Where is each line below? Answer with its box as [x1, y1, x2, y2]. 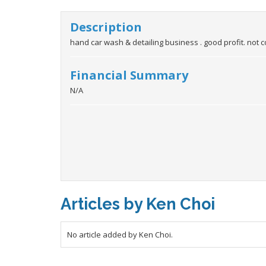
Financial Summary [70, 67, 188, 83]
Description [70, 19, 142, 35]
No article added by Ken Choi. [67, 229, 173, 240]
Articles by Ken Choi [61, 194, 215, 213]
